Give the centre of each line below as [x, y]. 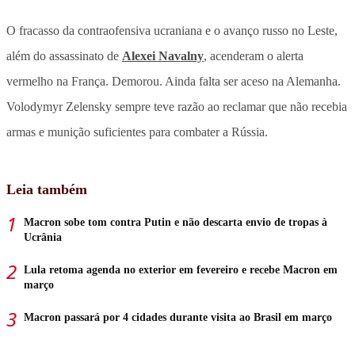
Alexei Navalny [163, 55]
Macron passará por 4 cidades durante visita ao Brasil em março [178, 317]
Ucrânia [43, 237]
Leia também [47, 189]
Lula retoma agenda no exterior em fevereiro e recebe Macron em [181, 269]
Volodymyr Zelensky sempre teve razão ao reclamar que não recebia [177, 106]
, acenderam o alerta [254, 55]
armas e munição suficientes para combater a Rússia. [137, 132]
